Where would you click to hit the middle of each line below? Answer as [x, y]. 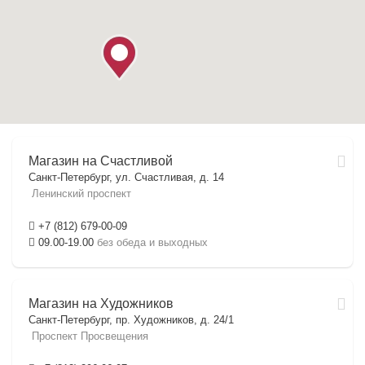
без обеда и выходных [152, 242]
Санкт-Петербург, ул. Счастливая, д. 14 [126, 177]
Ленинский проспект [80, 193]
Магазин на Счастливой [101, 161]
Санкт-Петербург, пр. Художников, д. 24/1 [131, 320]
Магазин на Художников [101, 303]
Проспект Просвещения [88, 336]
